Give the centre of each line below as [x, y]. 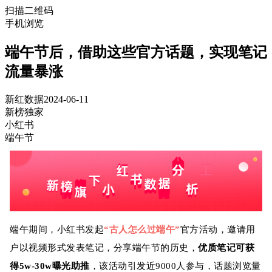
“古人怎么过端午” [142, 229]
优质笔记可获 [226, 247]
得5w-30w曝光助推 [50, 266]
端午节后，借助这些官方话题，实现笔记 [136, 52]
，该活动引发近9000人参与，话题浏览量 [175, 266]
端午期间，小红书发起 [57, 229]
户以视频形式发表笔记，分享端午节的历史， [104, 247]
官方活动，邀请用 [218, 229]
